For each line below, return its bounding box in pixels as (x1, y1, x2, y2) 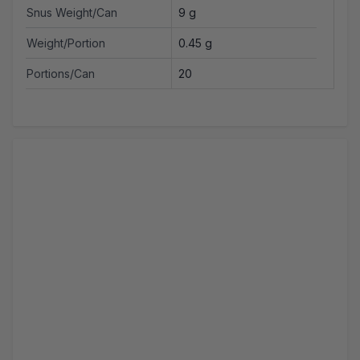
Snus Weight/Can (27, 6, 117, 20)
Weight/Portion (27, 36, 105, 51)
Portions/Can (27, 67, 95, 81)
